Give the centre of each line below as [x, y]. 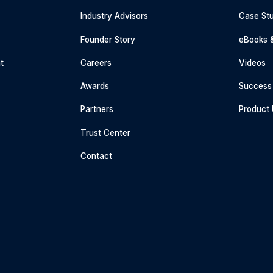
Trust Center [106, 133]
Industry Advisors [115, 16]
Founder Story [108, 39]
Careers [96, 62]
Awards [95, 86]
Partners [97, 109]
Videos [252, 62]
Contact [97, 156]
